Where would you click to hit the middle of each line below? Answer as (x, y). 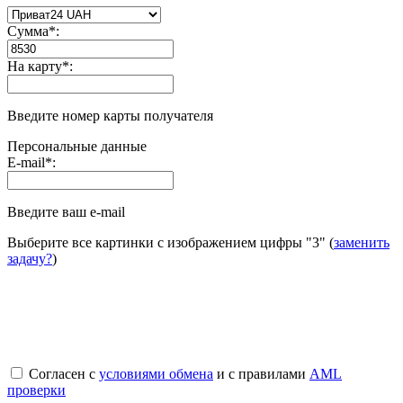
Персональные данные (77, 147)
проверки (36, 390)
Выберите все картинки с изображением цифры (157, 243)
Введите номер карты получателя (110, 116)
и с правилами (261, 374)
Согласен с (62, 374)
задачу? (30, 259)
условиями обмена (156, 374)
